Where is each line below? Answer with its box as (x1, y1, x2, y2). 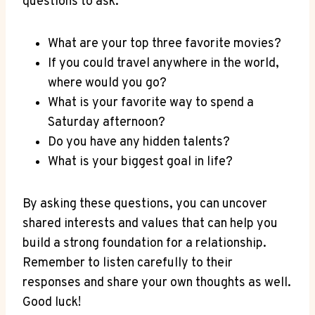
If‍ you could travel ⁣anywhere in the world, (48, 55, 279, 72)
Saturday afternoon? (48, 114, 165, 131)
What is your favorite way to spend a (48, 94, 254, 111)
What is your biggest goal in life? (48, 153, 233, 170)
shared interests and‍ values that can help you (22, 215, 278, 232)
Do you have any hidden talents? (48, 134, 230, 150)
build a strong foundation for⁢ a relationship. (22, 235, 266, 252)
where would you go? (48, 75, 167, 91)
